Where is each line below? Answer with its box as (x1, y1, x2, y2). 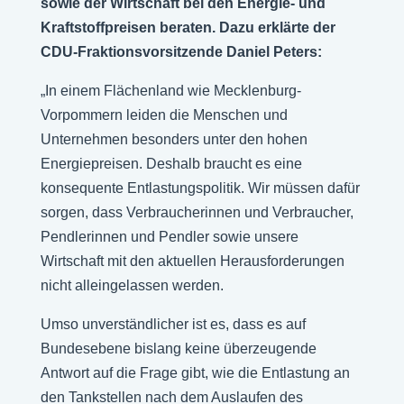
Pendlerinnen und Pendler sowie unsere (40, 229, 298, 244)
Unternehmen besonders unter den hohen (40, 132, 308, 147)
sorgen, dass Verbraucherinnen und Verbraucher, (40, 205, 353, 220)
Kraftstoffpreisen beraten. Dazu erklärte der (40, 20, 335, 35)
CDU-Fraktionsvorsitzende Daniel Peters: (40, 44, 322, 60)
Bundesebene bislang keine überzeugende (40, 341, 317, 356)
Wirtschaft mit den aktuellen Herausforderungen (40, 253, 344, 269)
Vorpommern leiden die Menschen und (40, 107, 288, 123)
